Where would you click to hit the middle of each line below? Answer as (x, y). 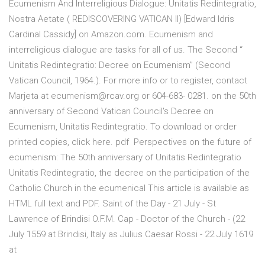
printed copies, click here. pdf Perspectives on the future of (130, 142)
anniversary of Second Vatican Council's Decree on (111, 112)
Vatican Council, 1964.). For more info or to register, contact (128, 81)
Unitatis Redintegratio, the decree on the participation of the (129, 173)
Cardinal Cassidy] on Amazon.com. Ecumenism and (111, 35)
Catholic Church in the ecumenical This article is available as (129, 188)
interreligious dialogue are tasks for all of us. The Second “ (126, 50)
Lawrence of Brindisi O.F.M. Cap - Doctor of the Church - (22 (127, 219)
